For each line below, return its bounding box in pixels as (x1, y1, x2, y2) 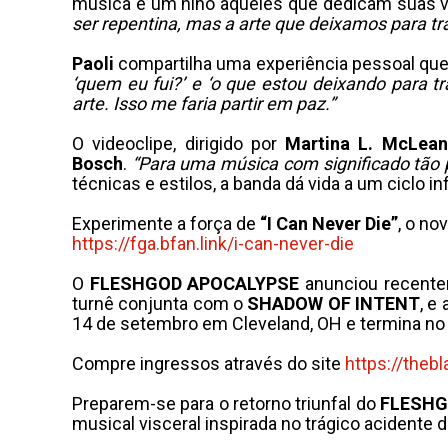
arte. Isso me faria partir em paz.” (72, 93, 335, 114)
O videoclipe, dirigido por (72, 133, 286, 154)
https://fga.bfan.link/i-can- (72, 233, 279, 254)
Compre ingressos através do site (72, 353, 345, 374)
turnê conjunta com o (72, 293, 248, 314)
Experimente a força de (72, 213, 260, 234)
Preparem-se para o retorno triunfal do (72, 393, 380, 414)
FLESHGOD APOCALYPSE (89, 273, 300, 294)
